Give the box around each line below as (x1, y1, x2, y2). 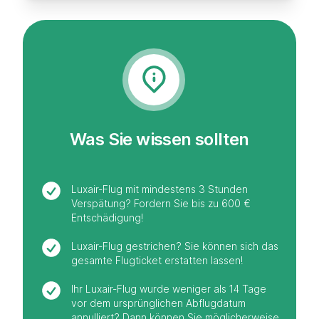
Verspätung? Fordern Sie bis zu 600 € (71, 197, 251, 210)
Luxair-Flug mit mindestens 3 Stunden (71, 183, 248, 196)
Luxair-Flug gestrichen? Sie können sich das (71, 240, 278, 253)
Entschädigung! (71, 211, 143, 224)
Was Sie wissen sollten (70, 129, 249, 150)
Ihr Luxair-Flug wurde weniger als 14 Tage (71, 283, 266, 296)
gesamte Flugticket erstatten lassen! (71, 254, 243, 267)
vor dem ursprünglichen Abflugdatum (71, 297, 246, 310)
